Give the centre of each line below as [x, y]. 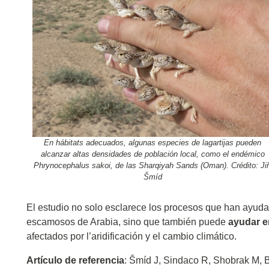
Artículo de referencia [75, 260]
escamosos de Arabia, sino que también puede [127, 222]
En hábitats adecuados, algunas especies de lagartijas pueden [153, 143]
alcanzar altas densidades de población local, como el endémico [153, 154]
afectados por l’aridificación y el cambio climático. [131, 236]
